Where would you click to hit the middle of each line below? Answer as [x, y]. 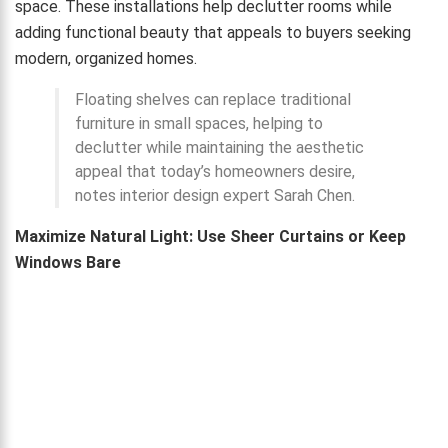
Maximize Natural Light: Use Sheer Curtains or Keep [210, 237]
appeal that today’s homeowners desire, [215, 172]
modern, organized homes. [106, 59]
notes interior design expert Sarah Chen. [215, 196]
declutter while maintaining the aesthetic [219, 148]
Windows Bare [68, 263]
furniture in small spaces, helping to [199, 124]
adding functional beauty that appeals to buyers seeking [213, 33]
